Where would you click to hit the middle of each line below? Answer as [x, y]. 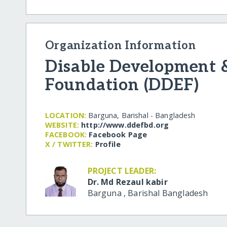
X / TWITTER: [69, 144]
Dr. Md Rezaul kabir [127, 182]
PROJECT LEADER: [122, 171]
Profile [108, 144]
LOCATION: [66, 115]
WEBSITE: [62, 125]
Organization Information [120, 46]
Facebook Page [118, 134]
